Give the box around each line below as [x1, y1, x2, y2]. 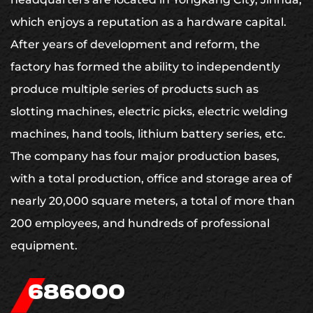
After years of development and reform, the [10, 37, 260, 51]
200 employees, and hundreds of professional [10, 216, 270, 230]
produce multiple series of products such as [10, 82, 259, 96]
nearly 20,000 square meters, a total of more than [10, 194, 295, 208]
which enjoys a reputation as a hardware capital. [10, 15, 286, 29]
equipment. [10, 238, 78, 252]
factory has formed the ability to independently [10, 59, 280, 73]
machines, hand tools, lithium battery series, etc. [10, 126, 286, 140]
